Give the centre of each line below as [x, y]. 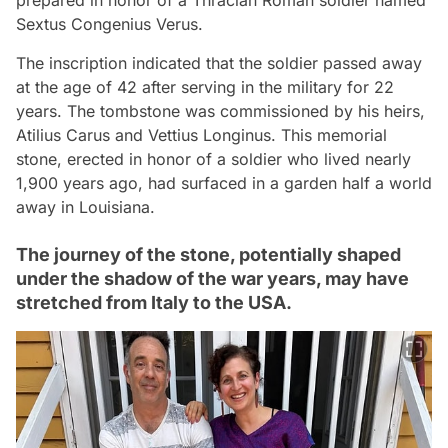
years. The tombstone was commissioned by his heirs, [220, 110]
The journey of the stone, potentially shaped [208, 254]
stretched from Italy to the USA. [154, 302]
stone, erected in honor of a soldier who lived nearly [213, 158]
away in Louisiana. [85, 206]
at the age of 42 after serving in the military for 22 [205, 86]
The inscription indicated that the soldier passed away [219, 62]
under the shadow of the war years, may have [212, 278]
